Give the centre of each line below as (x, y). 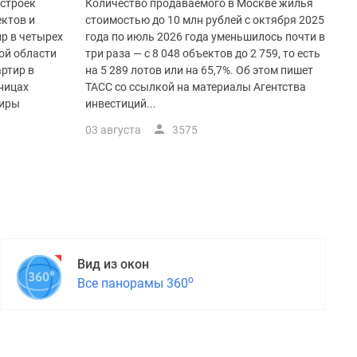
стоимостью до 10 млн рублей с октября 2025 (205, 20)
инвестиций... (121, 104)
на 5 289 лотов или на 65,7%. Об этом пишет (199, 71)
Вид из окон (113, 265)
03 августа (113, 130)
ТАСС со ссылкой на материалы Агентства (196, 87)
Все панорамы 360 (133, 284)
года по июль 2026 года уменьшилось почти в (205, 37)
